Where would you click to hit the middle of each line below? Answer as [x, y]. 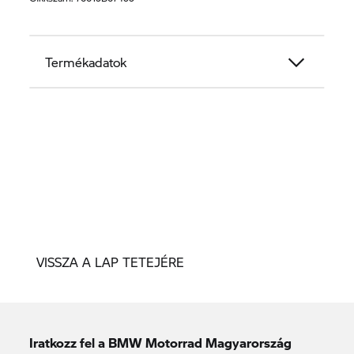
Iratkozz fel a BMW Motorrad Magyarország [161, 343]
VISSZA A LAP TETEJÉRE [110, 262]
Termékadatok [86, 62]
